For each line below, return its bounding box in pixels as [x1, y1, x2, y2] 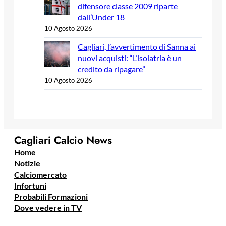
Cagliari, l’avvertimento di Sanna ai [78, 41, 196, 51]
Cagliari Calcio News [14, 133, 112, 148]
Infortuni [14, 181, 46, 191]
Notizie [14, 158, 40, 168]
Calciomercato [14, 169, 67, 180]
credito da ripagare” [78, 64, 145, 74]
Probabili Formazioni [14, 192, 88, 202]
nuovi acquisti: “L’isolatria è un [78, 52, 182, 63]
